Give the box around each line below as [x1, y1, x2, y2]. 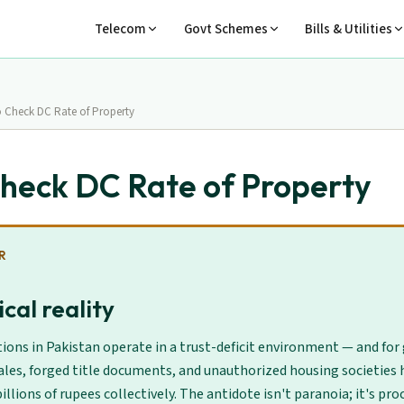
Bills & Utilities [304, 19, 392, 39]
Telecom [95, 19, 147, 39]
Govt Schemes [183, 19, 268, 39]
